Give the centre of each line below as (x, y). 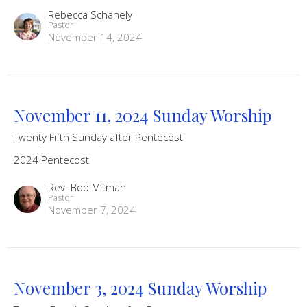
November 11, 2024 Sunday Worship (143, 115)
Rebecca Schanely (90, 14)
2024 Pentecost (51, 159)
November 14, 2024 (95, 37)
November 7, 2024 (92, 209)
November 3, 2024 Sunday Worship (140, 287)
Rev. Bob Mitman (87, 187)
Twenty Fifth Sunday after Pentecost (98, 137)
